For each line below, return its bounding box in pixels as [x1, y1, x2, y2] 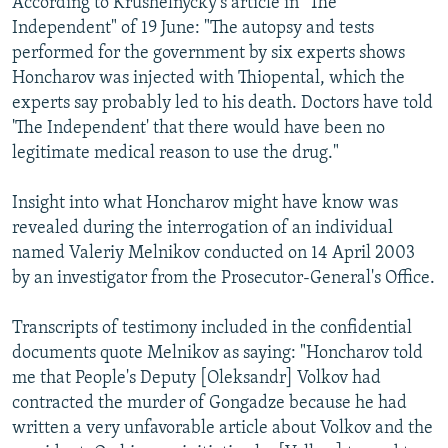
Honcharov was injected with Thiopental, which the [12, 68, 405, 88]
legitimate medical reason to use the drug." [12, 143, 339, 163]
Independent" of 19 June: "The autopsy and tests [12, 18, 374, 38]
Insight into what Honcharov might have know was [12, 193, 398, 213]
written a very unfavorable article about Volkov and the [12, 418, 433, 438]
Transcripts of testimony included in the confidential [12, 318, 412, 338]
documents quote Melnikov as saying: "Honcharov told [12, 343, 423, 363]
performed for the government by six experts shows [12, 43, 405, 63]
